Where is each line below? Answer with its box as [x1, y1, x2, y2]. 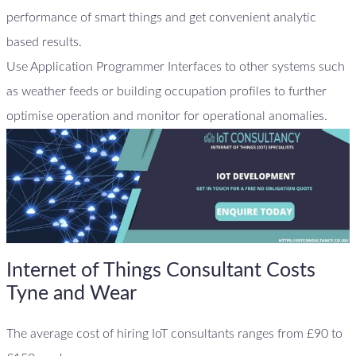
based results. [6, 35, 85, 48]
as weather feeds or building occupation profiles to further [6, 84, 327, 98]
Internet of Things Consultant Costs [6, 261, 315, 281]
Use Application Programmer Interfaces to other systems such [6, 60, 345, 73]
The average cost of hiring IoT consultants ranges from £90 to [6, 327, 342, 340]
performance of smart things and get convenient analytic [6, 10, 316, 24]
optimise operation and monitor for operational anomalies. [6, 109, 327, 122]
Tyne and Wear [6, 284, 137, 304]
